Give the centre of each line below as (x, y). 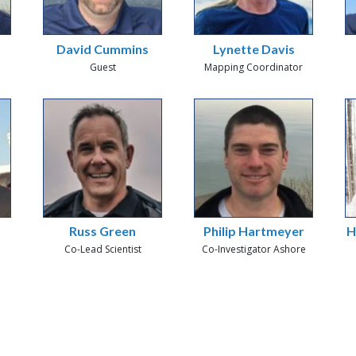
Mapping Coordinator (253, 67)
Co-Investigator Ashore (253, 250)
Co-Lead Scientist (103, 250)
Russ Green (103, 231)
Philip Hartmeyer (253, 231)
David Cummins (103, 48)
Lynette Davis (253, 48)
